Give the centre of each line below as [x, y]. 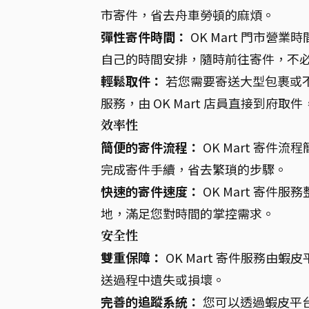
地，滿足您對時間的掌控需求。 [188, 213]
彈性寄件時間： [144, 37]
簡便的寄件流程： [150, 147]
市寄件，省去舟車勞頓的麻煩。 [188, 15]
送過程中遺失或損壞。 [163, 280]
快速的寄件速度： [150, 191]
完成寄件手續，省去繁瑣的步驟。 [194, 169]
